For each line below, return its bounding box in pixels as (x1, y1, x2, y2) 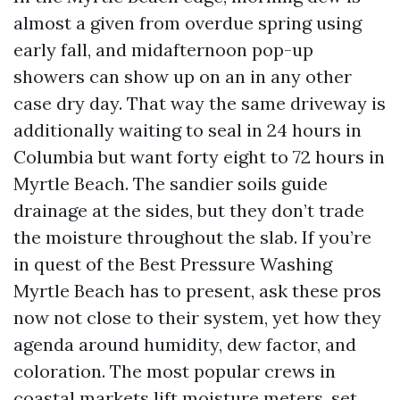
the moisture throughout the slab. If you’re (13, 226, 371, 248)
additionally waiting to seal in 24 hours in (13, 119, 362, 141)
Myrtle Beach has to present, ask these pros (13, 279, 381, 302)
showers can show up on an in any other (13, 65, 352, 87)
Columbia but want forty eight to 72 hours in (13, 146, 385, 168)
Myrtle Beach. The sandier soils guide (13, 172, 328, 195)
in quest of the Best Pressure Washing (13, 253, 332, 275)
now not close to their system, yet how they (13, 306, 381, 329)
